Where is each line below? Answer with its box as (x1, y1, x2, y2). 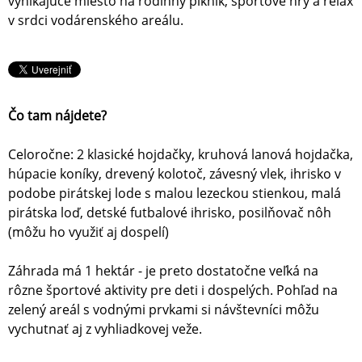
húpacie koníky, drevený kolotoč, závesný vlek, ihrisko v (8, 165, 341, 183)
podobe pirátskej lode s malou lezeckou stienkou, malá (8, 184, 341, 203)
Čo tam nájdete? (8, 107, 113, 125)
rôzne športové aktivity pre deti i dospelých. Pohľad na (8, 281, 338, 300)
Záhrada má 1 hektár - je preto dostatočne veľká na (8, 262, 318, 280)
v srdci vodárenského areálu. (8, 11, 183, 30)
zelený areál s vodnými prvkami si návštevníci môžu (8, 301, 319, 319)
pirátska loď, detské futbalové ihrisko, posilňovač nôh (8, 204, 331, 222)
